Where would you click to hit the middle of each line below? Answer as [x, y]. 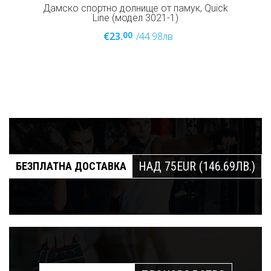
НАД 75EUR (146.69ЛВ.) [197, 167]
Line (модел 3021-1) [135, 18]
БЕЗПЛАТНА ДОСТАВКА [71, 166]
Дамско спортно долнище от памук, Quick [135, 8]
